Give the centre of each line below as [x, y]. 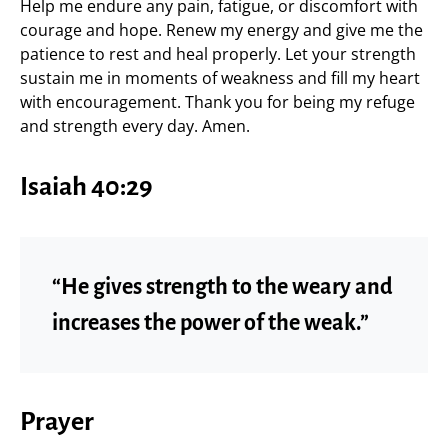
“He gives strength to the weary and [222, 287]
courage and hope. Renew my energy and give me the [221, 30]
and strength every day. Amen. [135, 126]
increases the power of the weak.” [210, 323]
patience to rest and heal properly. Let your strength [218, 54]
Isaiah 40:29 [86, 187]
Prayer [57, 422]
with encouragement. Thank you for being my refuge [217, 102]
